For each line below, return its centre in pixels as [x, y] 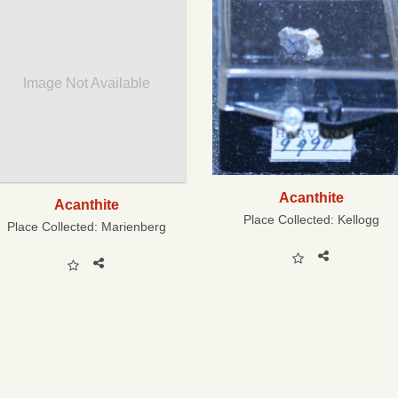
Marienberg [133, 226]
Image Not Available [86, 83]
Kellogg [358, 220]
